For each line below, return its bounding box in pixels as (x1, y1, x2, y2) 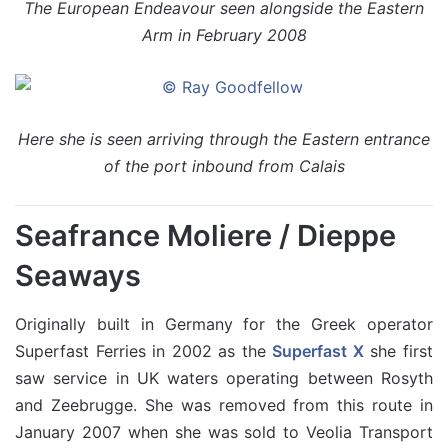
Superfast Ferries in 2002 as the (15, 340, 273, 361)
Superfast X (272, 340, 364, 361)
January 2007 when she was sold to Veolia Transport (15, 421, 433, 442)
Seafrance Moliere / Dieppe (15, 218, 396, 253)
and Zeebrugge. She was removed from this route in (15, 394, 433, 415)
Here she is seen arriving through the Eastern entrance (18, 129, 430, 149)
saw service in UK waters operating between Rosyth (15, 367, 433, 388)
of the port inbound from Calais (103, 156, 345, 176)
